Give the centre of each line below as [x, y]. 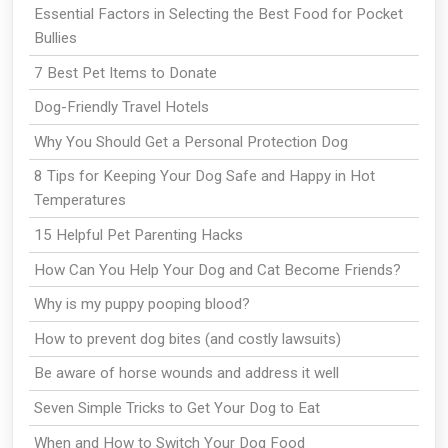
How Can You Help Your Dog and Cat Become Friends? [217, 269]
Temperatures [79, 200]
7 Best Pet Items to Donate [125, 72]
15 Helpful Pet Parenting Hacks [138, 235]
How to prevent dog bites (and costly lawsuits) [187, 338]
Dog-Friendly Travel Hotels [123, 107]
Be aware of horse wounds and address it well [186, 373]
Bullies [55, 38]
